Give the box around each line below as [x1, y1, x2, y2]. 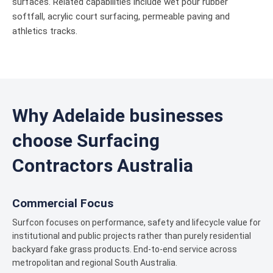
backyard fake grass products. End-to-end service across [12, 244, 237, 254]
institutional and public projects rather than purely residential [12, 231, 251, 241]
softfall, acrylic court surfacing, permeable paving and [12, 11, 230, 22]
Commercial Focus [12, 196, 113, 210]
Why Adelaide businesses [12, 105, 223, 126]
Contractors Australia [12, 155, 193, 176]
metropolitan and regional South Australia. [12, 258, 177, 268]
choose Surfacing [12, 130, 160, 151]
